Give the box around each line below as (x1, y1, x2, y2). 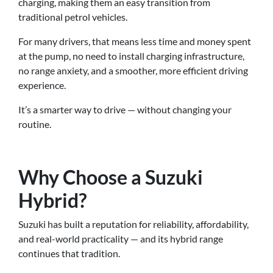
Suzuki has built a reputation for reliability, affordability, (18, 218, 249, 230)
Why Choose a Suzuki (18, 165, 203, 190)
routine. (18, 118, 51, 130)
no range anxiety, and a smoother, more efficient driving (18, 65, 248, 77)
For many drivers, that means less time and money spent (18, 35, 251, 48)
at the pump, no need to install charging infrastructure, (18, 50, 244, 62)
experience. (18, 79, 66, 91)
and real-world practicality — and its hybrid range (18, 233, 223, 245)
